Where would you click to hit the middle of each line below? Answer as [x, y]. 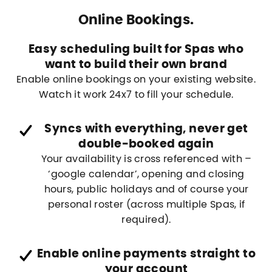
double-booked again [146, 144]
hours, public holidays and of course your [146, 190]
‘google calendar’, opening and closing [146, 175]
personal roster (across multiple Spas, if [146, 205]
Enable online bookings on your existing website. [136, 80]
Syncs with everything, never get [146, 129]
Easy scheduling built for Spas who [136, 50]
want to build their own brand [136, 65]
